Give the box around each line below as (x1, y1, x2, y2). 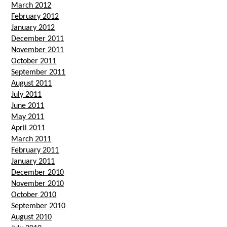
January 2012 (11, 23, 55, 32)
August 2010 (11, 213, 52, 221)
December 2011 (11, 34, 64, 43)
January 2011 (11, 157, 55, 166)
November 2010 (11, 179, 64, 188)
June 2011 (11, 101, 45, 110)
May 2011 (11, 112, 45, 121)
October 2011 (11, 57, 57, 65)
